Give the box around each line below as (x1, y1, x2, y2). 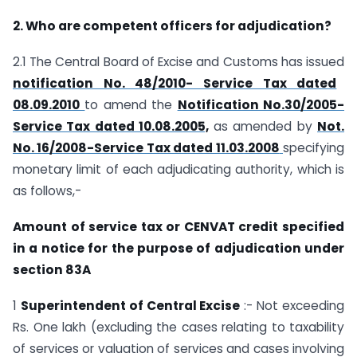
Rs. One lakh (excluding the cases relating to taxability (13, 318, 344, 335)
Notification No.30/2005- (177, 96, 345, 114)
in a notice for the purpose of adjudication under (13, 240, 344, 257)
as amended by (208, 118, 318, 135)
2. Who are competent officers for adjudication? (13, 18, 331, 35)
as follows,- (13, 182, 81, 200)
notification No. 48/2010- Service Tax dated (13, 75, 337, 92)
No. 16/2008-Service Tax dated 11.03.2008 (13, 139, 280, 157)
